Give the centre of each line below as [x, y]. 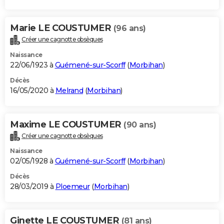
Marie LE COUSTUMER [62, 28]
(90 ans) [140, 124]
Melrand [69, 90]
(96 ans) [129, 28]
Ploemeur [72, 187]
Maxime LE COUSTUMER [67, 124]
